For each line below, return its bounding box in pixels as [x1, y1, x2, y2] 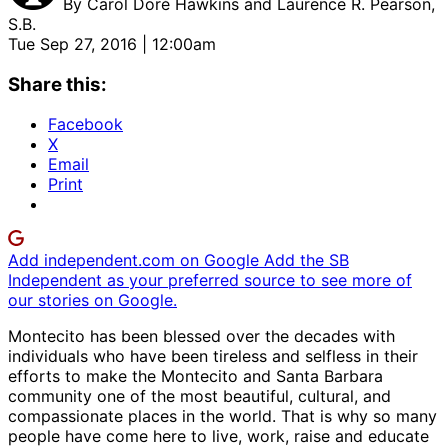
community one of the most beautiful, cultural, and [8, 386, 391, 407]
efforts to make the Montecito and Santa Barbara [8, 366, 383, 387]
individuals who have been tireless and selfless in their [8, 346, 418, 367]
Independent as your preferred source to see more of [8, 270, 412, 291]
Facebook [48, 114, 123, 135]
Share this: [8, 72, 107, 96]
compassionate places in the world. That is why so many [8, 406, 437, 427]
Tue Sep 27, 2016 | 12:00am [8, 33, 216, 54]
